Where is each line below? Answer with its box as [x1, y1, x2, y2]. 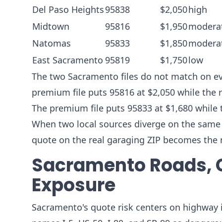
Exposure [32, 172, 115, 198]
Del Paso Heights [32, 3, 104, 15]
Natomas [32, 37, 71, 49]
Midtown [32, 20, 69, 32]
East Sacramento [32, 54, 103, 66]
